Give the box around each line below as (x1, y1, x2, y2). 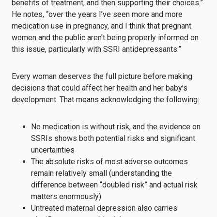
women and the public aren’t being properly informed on (12, 32, 199, 42)
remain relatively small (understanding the (31, 168, 172, 178)
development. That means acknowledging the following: (12, 94, 199, 104)
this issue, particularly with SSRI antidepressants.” (12, 44, 181, 54)
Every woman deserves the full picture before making (12, 71, 192, 81)
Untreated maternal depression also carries (31, 203, 177, 213)
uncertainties (31, 145, 75, 155)
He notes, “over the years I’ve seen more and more (12, 9, 183, 19)
